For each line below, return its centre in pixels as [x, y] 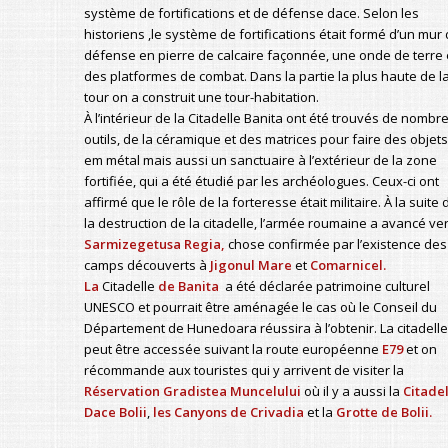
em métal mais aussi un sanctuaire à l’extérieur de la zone [260, 160]
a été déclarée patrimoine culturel [327, 286]
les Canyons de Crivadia [228, 412]
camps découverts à [146, 265]
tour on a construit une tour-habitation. [201, 97]
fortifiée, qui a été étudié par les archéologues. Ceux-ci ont [261, 181]
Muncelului [265, 391]
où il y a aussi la [351, 391]
